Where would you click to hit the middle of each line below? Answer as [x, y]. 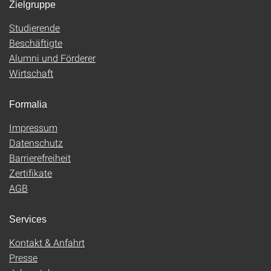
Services [28, 219]
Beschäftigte [36, 42]
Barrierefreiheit [40, 157]
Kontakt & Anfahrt [47, 242]
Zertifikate [31, 172]
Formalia [28, 104]
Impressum [33, 127]
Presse [23, 257]
